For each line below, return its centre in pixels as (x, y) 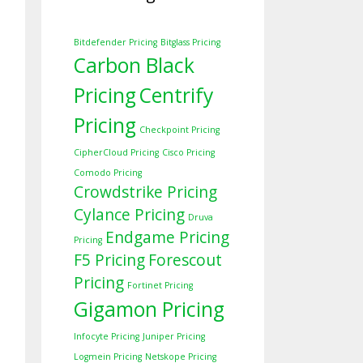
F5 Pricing (109, 261)
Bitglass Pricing (190, 43)
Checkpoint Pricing (179, 130)
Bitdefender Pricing (115, 43)
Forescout (185, 261)
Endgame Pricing (167, 238)
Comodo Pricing (108, 173)
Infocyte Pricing (107, 337)
